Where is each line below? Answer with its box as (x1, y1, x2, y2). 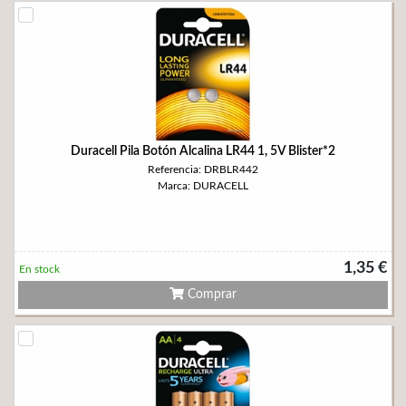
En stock (19, 264, 60, 275)
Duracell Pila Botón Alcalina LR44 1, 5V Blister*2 (71, 145, 335, 158)
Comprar (184, 288, 237, 301)
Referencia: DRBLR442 (148, 164, 258, 175)
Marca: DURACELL (158, 180, 248, 191)
